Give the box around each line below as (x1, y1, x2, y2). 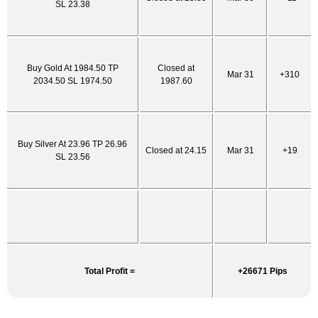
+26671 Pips (238, 266, 287, 276)
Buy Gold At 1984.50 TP (26, 63, 119, 73)
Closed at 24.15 (146, 146, 207, 155)
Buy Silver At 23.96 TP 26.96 (18, 139, 127, 149)
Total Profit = (84, 266, 135, 276)
